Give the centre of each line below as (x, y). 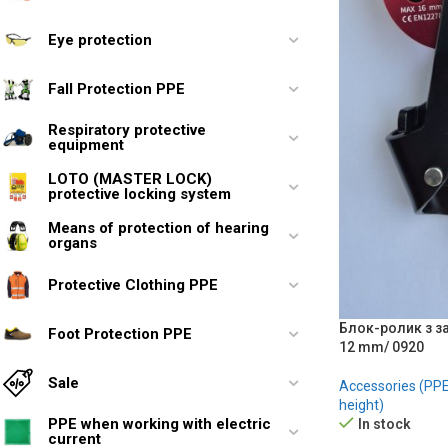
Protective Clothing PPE (133, 284)
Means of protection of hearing (158, 228)
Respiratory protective (127, 130)
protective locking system (139, 194)
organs (72, 243)
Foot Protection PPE (120, 333)
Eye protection (100, 39)
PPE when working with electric (159, 424)
